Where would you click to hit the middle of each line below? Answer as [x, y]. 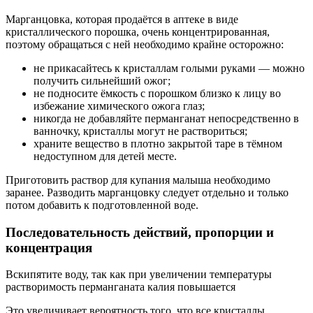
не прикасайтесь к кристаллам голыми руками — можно [169, 68]
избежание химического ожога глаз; [119, 105]
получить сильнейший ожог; [102, 80]
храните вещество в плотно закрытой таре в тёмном [158, 143]
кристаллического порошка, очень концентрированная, [138, 31]
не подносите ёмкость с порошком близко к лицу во [157, 93]
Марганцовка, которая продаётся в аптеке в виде [122, 19]
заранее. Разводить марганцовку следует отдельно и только [147, 192]
